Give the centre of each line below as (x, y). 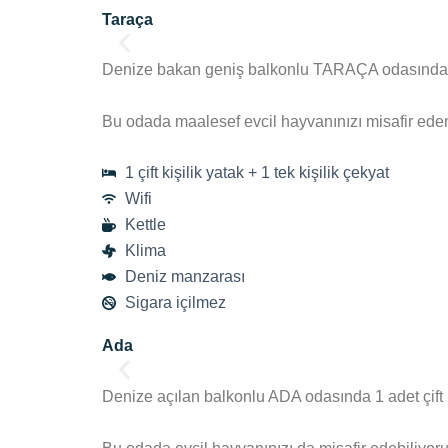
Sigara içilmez (175, 303)
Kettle (145, 225)
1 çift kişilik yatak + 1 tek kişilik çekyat (256, 173)
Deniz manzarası (184, 277)
